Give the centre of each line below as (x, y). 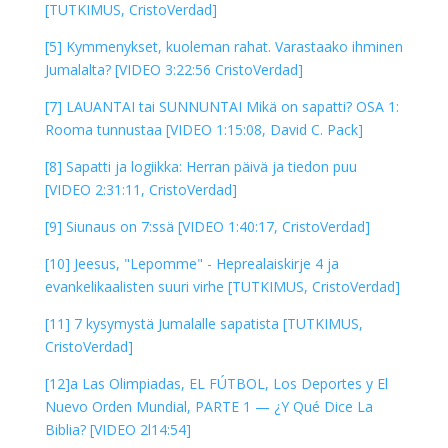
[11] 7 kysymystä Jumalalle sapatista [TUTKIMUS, (203, 323)
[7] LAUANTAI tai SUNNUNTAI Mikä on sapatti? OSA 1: (221, 106)
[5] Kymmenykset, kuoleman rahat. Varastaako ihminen (223, 46)
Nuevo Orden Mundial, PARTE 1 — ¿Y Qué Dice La (208, 406)
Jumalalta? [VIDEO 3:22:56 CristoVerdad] (173, 69)
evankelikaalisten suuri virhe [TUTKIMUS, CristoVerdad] (222, 286)
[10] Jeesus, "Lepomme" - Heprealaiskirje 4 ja (191, 263)
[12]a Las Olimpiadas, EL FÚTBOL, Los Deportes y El (216, 383)
